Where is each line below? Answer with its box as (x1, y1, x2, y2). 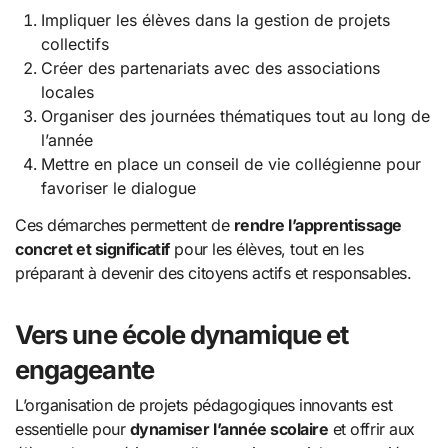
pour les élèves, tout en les (169, 238, 364, 259)
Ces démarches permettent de (15, 214, 234, 235)
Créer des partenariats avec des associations (40, 57, 380, 78)
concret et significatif (15, 238, 170, 259)
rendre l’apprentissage (233, 214, 403, 235)
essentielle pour (15, 419, 130, 440)
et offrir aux (328, 419, 415, 440)
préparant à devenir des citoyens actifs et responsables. (15, 262, 412, 283)
